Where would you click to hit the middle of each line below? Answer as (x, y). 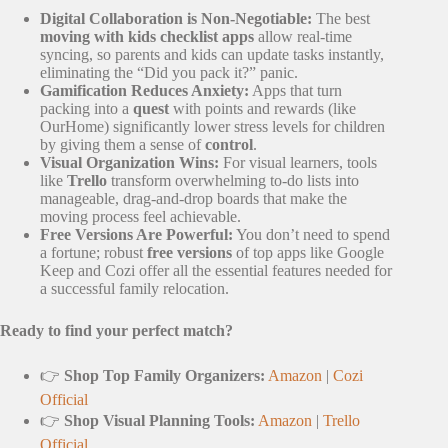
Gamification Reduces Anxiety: (144, 90)
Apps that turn (295, 90)
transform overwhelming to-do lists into (233, 180)
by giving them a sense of (122, 144)
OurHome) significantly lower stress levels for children (212, 126)
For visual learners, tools (298, 162)
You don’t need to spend (311, 234)
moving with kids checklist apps (147, 36)
